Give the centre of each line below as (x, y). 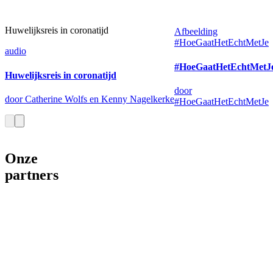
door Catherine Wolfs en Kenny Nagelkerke (90, 99)
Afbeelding (196, 32)
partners (32, 175)
